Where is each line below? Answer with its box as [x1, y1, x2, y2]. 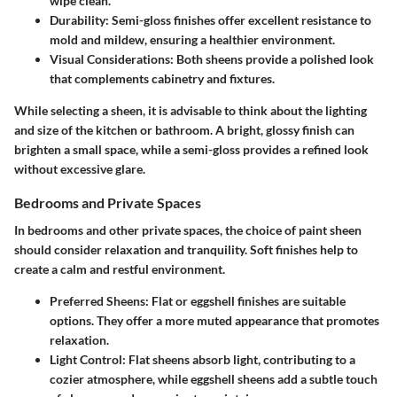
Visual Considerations [50, 51, 170, 66]
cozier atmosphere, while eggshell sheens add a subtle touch [50, 371, 378, 387]
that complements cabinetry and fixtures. [50, 70, 275, 86]
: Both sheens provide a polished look [170, 51, 374, 66]
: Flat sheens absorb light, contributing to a [122, 352, 355, 368]
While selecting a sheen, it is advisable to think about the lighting [14, 102, 367, 118]
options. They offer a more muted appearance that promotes [50, 313, 379, 329]
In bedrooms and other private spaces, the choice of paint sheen [14, 222, 362, 238]
